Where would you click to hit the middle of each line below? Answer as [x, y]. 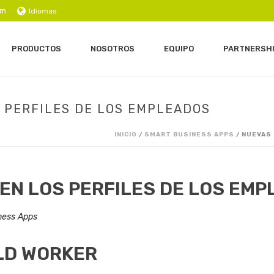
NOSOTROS [113, 49]
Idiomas [43, 11]
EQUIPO [179, 49]
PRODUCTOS [36, 49]
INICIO [126, 135]
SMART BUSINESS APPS [189, 135]
